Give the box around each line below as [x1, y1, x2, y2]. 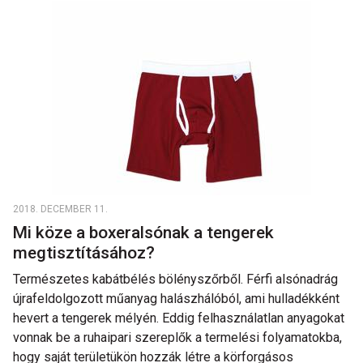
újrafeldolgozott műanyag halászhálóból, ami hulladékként [13, 291, 340, 306]
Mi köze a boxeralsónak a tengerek [13, 223, 274, 242]
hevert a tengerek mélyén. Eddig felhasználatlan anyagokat [13, 310, 344, 326]
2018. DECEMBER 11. [13, 203, 108, 215]
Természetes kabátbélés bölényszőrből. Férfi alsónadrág [13, 271, 338, 287]
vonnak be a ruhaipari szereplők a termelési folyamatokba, [13, 330, 342, 345]
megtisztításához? [13, 243, 159, 263]
